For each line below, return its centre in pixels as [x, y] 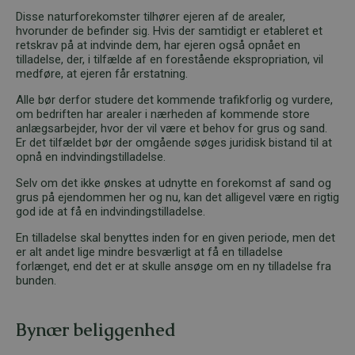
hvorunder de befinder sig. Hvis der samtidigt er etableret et [169, 31]
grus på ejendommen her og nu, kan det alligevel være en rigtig [177, 197]
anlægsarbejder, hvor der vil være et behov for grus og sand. [172, 128]
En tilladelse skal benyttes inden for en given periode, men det [176, 237]
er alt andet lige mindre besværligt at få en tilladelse [149, 252]
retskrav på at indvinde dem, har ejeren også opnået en [158, 45]
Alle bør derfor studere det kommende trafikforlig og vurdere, [174, 99]
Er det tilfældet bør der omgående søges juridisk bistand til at [174, 142]
